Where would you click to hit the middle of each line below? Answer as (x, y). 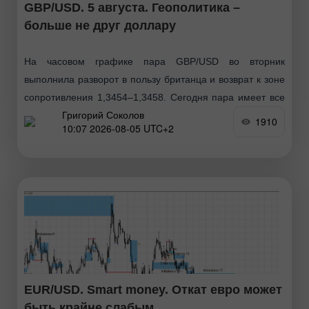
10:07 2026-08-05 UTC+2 (118, 129)
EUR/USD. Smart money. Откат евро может (153, 289)
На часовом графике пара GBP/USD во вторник (154, 61)
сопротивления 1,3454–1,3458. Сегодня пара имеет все (154, 97)
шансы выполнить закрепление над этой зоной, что (154, 115)
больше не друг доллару (100, 25)
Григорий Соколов (103, 115)
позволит (44, 133)
